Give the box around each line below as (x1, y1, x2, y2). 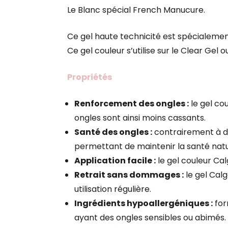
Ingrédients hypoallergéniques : (74, 197, 213, 209)
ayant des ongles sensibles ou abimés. (74, 212, 226, 223)
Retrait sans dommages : (74, 169, 184, 181)
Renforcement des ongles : (74, 98, 189, 109)
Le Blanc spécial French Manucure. (67, 4, 205, 16)
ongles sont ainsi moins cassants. (74, 112, 206, 124)
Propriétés (67, 71, 113, 83)
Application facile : (74, 155, 156, 166)
